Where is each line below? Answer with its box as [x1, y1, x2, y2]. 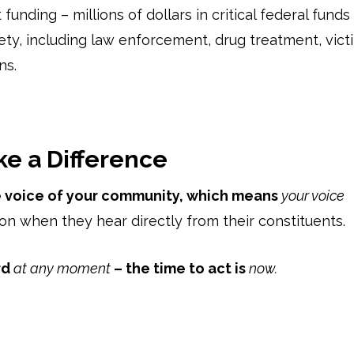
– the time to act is [111, 259, 249, 277]
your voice [281, 186, 345, 204]
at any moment [13, 259, 111, 277]
